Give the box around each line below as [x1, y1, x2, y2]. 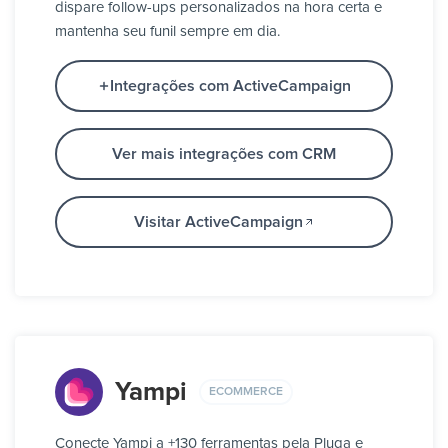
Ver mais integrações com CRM [112, 146, 336, 163]
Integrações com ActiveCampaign [109, 78, 351, 95]
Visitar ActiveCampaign [133, 214, 303, 231]
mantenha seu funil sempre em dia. [55, 24, 280, 40]
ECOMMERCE [209, 385, 283, 398]
